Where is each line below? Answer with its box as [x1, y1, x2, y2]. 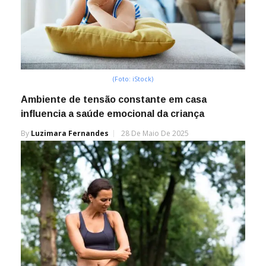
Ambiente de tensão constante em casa [21, 94, 207, 104]
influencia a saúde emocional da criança [21, 108, 204, 119]
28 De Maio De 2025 [121, 128, 189, 138]
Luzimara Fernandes [31, 128, 109, 138]
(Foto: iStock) [113, 74, 153, 83]
